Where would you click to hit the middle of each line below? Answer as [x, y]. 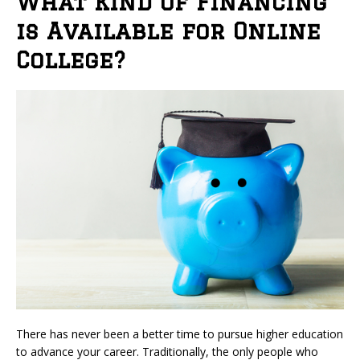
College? [71, 59]
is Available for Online [168, 31]
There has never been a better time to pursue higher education [180, 333]
